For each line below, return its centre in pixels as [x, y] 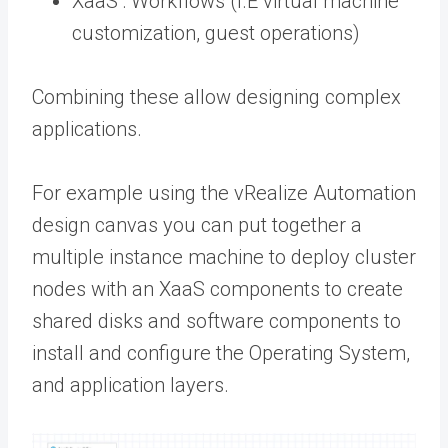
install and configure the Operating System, [221, 353]
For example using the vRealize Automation [224, 193]
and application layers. [130, 385]
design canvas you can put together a [197, 225]
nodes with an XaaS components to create [217, 289]
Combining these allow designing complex [216, 97]
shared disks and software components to [216, 321]
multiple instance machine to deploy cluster [224, 257]
